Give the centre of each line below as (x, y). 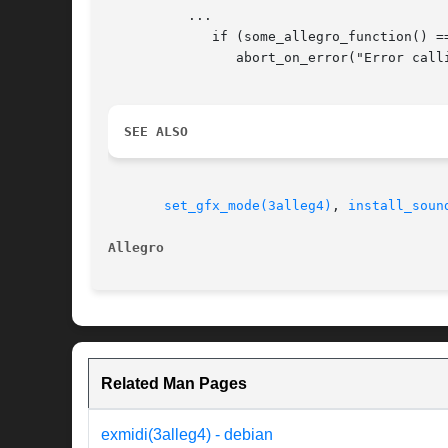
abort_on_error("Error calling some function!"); (172, 58)
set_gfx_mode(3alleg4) (248, 206)
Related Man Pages (174, 384)
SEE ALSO (156, 132)
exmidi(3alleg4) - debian (187, 435)
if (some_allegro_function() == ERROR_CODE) (140, 37)
